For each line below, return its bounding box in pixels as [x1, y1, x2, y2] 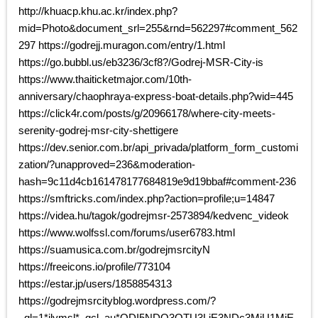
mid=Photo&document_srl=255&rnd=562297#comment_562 [18, 22, 297, 35]
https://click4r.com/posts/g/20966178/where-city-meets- [18, 107, 275, 120]
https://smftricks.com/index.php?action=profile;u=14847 [18, 192, 275, 205]
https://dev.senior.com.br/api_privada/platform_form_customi [18, 141, 298, 154]
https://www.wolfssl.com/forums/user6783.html [18, 226, 235, 239]
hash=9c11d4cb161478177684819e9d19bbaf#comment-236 [18, 175, 296, 188]
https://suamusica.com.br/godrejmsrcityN [18, 243, 210, 256]
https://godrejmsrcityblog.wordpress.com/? [18, 295, 216, 307]
